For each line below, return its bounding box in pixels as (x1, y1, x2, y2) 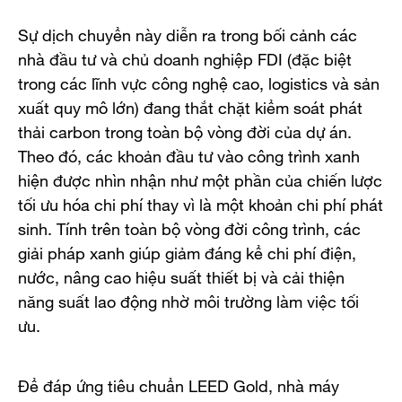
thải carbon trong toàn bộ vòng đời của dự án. (18, 113, 352, 145)
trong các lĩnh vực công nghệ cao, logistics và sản (18, 65, 380, 97)
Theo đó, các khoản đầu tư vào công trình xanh (18, 137, 360, 170)
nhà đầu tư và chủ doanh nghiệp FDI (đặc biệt (18, 40, 352, 73)
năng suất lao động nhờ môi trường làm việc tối (18, 283, 359, 315)
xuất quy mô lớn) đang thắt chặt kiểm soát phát (18, 89, 363, 121)
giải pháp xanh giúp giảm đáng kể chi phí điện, (18, 234, 356, 267)
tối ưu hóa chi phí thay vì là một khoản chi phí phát (18, 186, 383, 218)
